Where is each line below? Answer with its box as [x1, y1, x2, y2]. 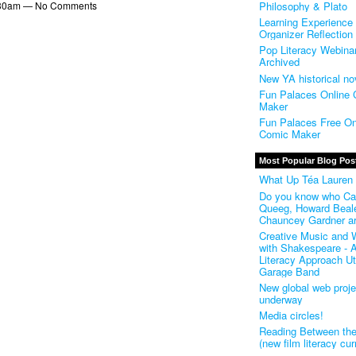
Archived [258, 54, 300, 70]
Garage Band [258, 263, 319, 279]
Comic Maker [258, 126, 320, 142]
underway [258, 291, 303, 307]
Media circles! [258, 308, 323, 323]
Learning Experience [258, 14, 353, 30]
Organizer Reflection [258, 26, 353, 42]
